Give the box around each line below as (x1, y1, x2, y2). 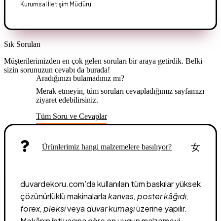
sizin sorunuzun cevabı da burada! (4, 65, 110, 74)
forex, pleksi (20, 203, 66, 214)
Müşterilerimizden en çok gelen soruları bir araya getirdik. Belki (4, 56, 202, 65)
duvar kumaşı (86, 203, 135, 214)
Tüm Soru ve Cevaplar (36, 111, 107, 120)
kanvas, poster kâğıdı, (108, 190, 188, 201)
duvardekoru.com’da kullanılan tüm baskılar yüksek (20, 178, 201, 189)
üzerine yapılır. (135, 203, 187, 214)
